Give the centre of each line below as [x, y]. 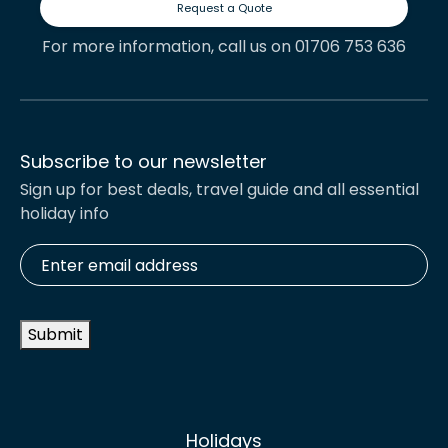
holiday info [64, 214]
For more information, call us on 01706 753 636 [224, 47]
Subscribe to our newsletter [143, 162]
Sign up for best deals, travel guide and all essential [219, 190]
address [46, 288]
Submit [55, 335]
